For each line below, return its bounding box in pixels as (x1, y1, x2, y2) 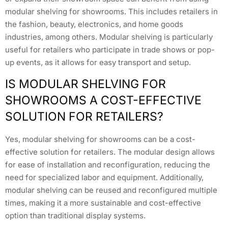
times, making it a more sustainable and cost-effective (5, 197, 201, 208)
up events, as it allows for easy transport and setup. (5, 57, 191, 67)
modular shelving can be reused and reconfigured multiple (5, 185, 217, 195)
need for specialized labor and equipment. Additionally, (5, 172, 204, 182)
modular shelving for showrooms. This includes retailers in (5, 6, 218, 16)
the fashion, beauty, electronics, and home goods (5, 19, 183, 29)
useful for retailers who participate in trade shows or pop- (5, 44, 215, 54)
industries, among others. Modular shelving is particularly (5, 32, 213, 42)
